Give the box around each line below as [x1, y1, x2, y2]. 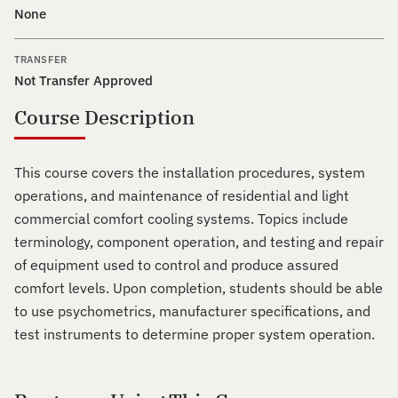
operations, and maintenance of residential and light [14, 187, 349, 204]
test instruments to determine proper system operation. [14, 325, 375, 343]
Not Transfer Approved [14, 72, 153, 89]
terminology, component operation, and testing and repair [14, 233, 384, 251]
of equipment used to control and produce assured [14, 256, 338, 274]
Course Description [14, 104, 195, 130]
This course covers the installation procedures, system [14, 163, 365, 181]
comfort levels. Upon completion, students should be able [14, 279, 383, 297]
